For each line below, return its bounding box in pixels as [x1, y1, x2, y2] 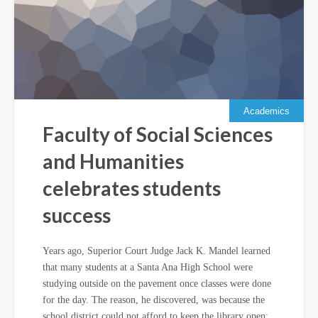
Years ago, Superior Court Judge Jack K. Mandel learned [43, 246, 270, 256]
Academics [243, 106, 290, 116]
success [43, 203, 111, 227]
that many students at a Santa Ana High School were [43, 262, 253, 273]
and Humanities [43, 149, 184, 173]
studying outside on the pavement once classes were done [43, 278, 271, 289]
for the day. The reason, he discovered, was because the [43, 295, 265, 305]
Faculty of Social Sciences [43, 122, 273, 146]
